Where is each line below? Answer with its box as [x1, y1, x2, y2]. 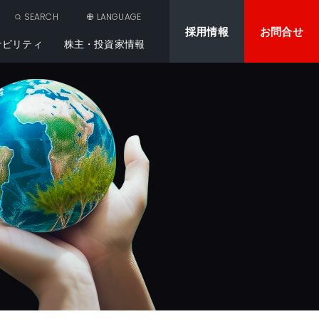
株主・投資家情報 [63, 37, 145, 51]
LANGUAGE [96, 11, 141, 23]
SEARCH [23, 11, 58, 23]
